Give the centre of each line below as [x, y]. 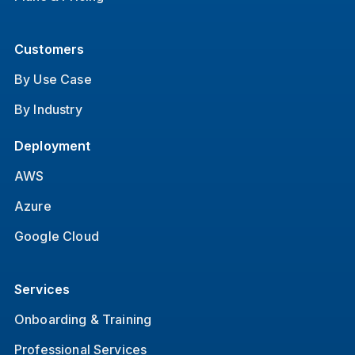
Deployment [52, 145]
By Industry [48, 109]
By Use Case [53, 79]
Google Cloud [56, 236]
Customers [49, 49]
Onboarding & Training [83, 319]
